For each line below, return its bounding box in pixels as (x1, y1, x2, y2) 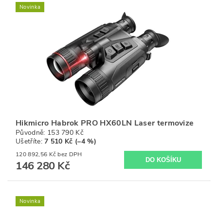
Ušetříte (16, 137, 41, 146)
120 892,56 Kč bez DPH (57, 150, 82, 158)
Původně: (16, 128, 47, 137)
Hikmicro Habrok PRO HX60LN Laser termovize (16, 118, 194, 128)
